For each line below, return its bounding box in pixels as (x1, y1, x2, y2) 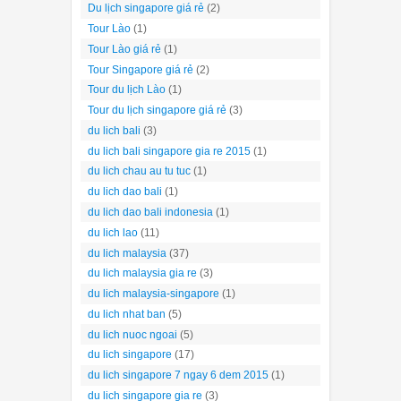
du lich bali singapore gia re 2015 (88, 144, 251, 158)
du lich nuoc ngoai (88, 328, 177, 341)
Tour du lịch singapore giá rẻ (88, 104, 226, 117)
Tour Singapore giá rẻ (88, 63, 193, 76)
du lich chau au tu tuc (88, 165, 191, 178)
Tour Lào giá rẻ (88, 42, 161, 55)
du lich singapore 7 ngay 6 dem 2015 (88, 369, 269, 382)
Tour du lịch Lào (88, 83, 166, 97)
